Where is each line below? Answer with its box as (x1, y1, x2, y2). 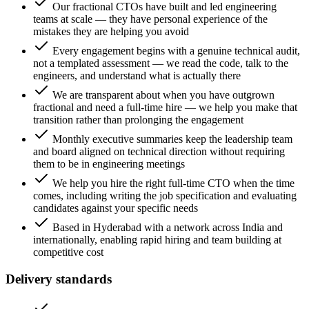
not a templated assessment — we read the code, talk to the (33, 57, 288, 70)
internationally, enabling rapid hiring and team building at (33, 234, 281, 246)
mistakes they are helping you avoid (33, 26, 189, 38)
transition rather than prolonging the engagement (33, 114, 243, 126)
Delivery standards (6, 272, 112, 287)
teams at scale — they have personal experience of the (33, 13, 268, 26)
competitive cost (33, 246, 103, 259)
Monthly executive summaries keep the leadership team (52, 133, 292, 146)
